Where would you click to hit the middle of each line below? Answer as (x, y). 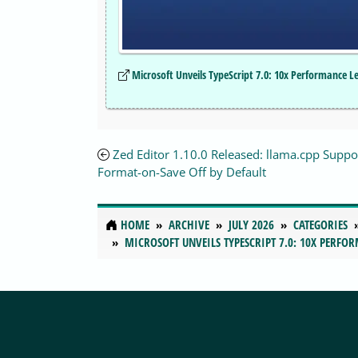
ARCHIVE (189, 225)
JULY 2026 (251, 225)
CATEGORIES (320, 225)
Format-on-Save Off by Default (182, 172)
